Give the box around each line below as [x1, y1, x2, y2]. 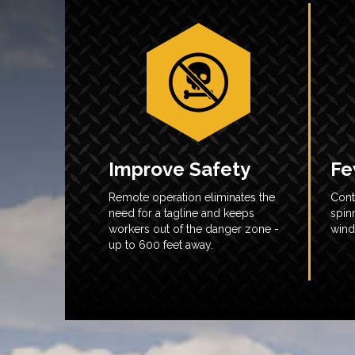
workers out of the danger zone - [109, 223, 279, 235]
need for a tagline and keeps [109, 207, 254, 219]
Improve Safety [109, 158, 250, 181]
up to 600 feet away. [109, 239, 213, 251]
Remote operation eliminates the [109, 191, 275, 204]
